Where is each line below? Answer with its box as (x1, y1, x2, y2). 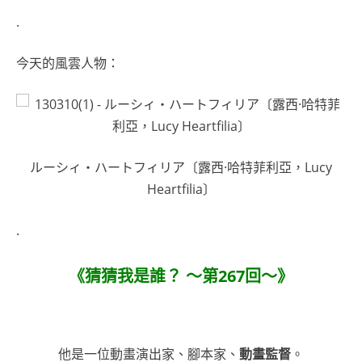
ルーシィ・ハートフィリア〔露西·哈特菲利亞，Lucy (30, 158, 332, 176)
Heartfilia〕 (146, 179, 216, 198)
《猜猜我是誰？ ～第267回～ (69, 265, 277, 288)
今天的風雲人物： (16, 53, 120, 72)
